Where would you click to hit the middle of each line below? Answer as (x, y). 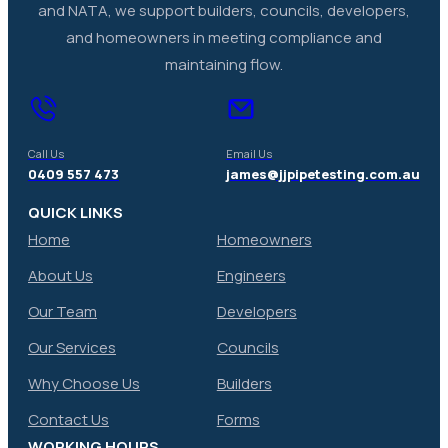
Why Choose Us (84, 383)
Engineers (251, 275)
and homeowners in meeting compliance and (224, 38)
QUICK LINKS (75, 212)
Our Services (72, 347)
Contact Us (68, 419)
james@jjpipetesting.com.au (323, 174)
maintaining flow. (224, 65)
